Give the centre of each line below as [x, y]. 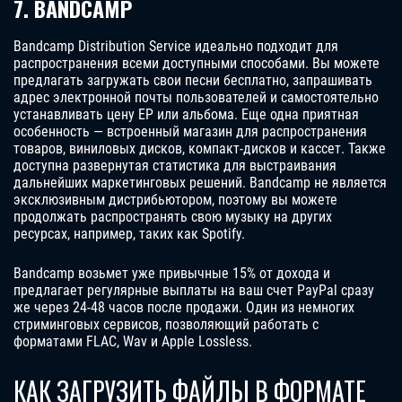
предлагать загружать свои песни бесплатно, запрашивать [193, 81]
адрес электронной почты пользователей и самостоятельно [196, 98]
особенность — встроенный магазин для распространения [190, 132]
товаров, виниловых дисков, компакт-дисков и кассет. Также [200, 149]
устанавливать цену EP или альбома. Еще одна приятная [186, 115]
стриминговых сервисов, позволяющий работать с [166, 325]
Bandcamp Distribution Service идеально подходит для [176, 47]
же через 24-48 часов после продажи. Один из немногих [184, 308]
